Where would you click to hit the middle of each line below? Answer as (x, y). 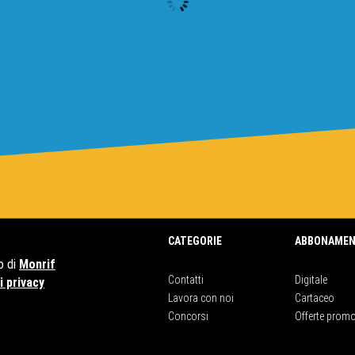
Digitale (311, 279)
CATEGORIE (195, 240)
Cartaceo (315, 298)
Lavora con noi (201, 298)
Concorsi (188, 316)
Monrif (37, 264)
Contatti (186, 279)
